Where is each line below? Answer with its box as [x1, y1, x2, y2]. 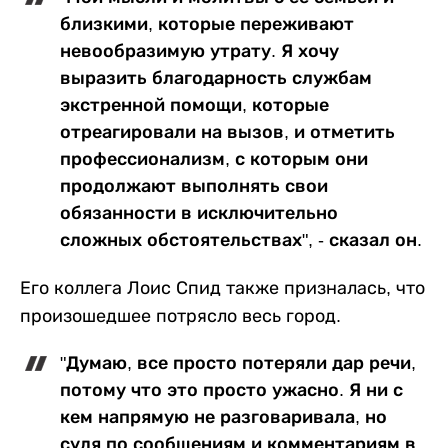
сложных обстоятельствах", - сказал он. [60, 229, 422, 250]
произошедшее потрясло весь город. [20, 305, 341, 326]
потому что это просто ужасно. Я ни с [60, 379, 403, 400]
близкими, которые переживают [60, 13, 354, 34]
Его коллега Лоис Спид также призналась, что [20, 277, 425, 298]
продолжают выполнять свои [60, 175, 328, 196]
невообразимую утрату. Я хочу [60, 40, 339, 61]
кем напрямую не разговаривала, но [60, 406, 387, 427]
